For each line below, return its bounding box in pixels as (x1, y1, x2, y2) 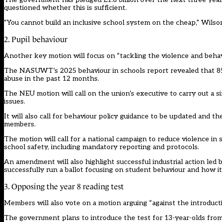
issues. (4, 97, 25, 106)
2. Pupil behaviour (4, 35, 67, 44)
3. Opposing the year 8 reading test (4, 182, 124, 191)
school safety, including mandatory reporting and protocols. (4, 143, 199, 152)
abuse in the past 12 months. (4, 74, 99, 83)
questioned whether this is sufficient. (4, 3, 127, 12)
